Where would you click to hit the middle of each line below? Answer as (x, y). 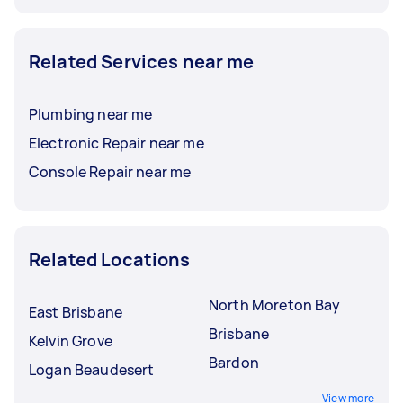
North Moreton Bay (275, 304)
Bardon (234, 362)
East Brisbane (76, 312)
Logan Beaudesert (92, 369)
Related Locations (110, 259)
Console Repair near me (110, 171)
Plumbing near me (91, 114)
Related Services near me (142, 61)
